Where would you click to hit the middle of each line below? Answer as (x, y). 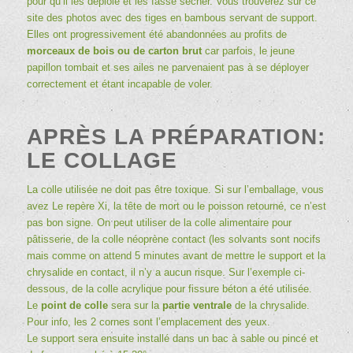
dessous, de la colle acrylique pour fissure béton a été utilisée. (169, 288)
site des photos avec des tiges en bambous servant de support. (172, 17)
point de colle (74, 305)
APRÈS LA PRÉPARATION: (176, 136)
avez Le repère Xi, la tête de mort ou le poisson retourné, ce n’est (176, 206)
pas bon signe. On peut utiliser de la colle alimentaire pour (159, 222)
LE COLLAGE (102, 160)
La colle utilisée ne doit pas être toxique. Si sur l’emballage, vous (175, 189)
